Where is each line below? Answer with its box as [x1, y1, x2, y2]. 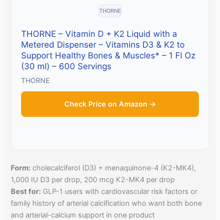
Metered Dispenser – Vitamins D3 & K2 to [21, 40, 185, 50]
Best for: [11, 187, 41, 196]
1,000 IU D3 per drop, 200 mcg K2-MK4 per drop [11, 175, 175, 185]
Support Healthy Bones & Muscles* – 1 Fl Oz [21, 51, 196, 61]
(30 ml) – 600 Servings [21, 61, 112, 72]
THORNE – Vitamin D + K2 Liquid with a [21, 29, 178, 39]
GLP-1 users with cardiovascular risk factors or [41, 187, 198, 196]
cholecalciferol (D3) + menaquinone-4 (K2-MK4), [30, 164, 196, 173]
